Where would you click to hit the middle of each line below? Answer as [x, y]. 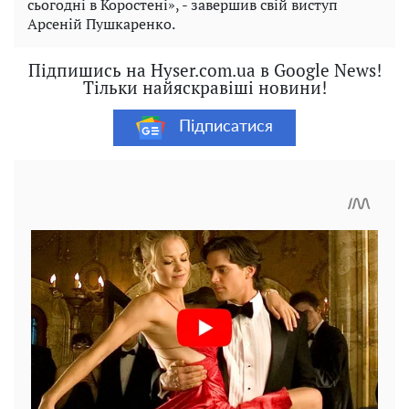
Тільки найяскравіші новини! [204, 87]
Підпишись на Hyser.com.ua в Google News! [204, 69]
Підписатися [226, 127]
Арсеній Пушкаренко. [101, 23]
